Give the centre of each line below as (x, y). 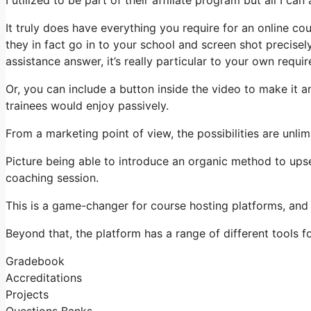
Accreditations (44, 277)
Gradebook (35, 261)
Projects (27, 294)
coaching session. (52, 177)
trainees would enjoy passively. (87, 105)
